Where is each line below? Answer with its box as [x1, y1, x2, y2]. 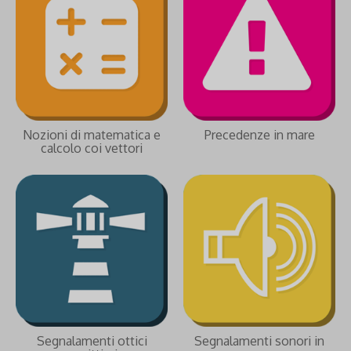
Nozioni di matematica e [23, 127, 161, 143]
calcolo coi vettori [41, 140, 143, 156]
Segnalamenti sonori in [194, 333, 324, 349]
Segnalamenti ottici [36, 333, 147, 349]
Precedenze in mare [204, 127, 315, 143]
